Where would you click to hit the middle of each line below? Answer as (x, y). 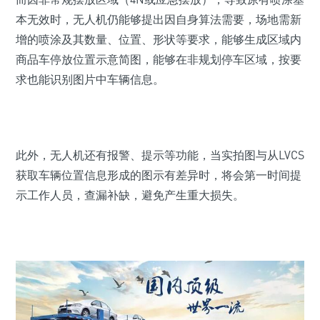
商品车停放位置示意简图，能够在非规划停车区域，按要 (159, 60)
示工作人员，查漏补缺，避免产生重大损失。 (130, 195)
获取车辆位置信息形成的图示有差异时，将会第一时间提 (159, 175)
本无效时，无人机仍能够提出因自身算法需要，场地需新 (159, 20)
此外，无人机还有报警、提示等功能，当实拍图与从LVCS (160, 155)
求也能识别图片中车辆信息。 (90, 80)
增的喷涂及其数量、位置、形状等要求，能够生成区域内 (159, 40)
